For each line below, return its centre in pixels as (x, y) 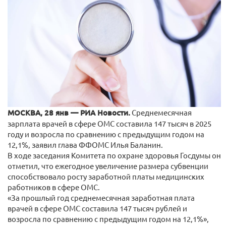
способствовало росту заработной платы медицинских (106, 176)
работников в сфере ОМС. (54, 187)
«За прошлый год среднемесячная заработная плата (101, 197)
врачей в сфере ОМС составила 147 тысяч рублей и (97, 208)
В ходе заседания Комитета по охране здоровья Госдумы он (114, 155)
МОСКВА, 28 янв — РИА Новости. (69, 112)
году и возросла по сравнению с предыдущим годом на (106, 134)
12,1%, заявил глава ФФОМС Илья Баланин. (85, 144)
